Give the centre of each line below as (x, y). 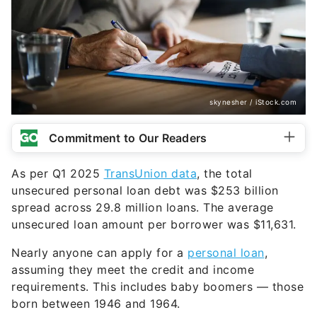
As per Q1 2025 (58, 174)
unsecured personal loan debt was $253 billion (145, 191)
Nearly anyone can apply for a (99, 253)
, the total (225, 174)
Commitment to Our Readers (128, 138)
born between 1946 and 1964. (96, 304)
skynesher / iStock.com (253, 102)
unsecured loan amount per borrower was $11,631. (154, 225)
